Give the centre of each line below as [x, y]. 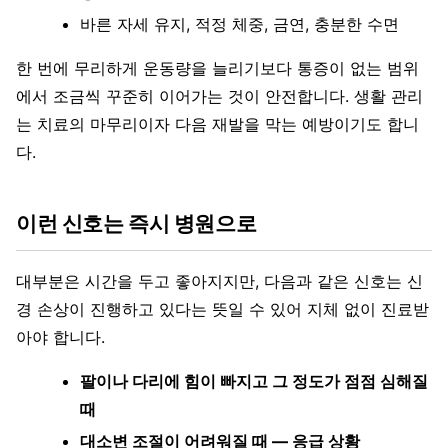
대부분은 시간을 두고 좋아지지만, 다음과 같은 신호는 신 [219, 281]
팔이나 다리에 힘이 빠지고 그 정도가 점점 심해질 [254, 381]
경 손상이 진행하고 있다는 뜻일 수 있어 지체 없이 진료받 [222, 309]
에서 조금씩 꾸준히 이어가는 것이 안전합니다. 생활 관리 [219, 96]
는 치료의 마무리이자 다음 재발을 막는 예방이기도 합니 [217, 124]
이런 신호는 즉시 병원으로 [136, 224]
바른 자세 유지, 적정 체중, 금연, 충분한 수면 [239, 24]
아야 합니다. [60, 337]
